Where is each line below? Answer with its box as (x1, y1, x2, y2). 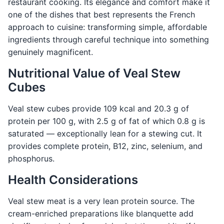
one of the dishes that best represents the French (8, 9, 195, 20)
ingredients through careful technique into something (8, 34, 209, 45)
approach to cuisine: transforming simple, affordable (8, 22, 207, 32)
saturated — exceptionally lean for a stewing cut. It (8, 128, 202, 139)
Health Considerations (8, 172, 138, 187)
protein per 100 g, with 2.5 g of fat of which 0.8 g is (8, 116, 205, 126)
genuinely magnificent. (8, 47, 93, 57)
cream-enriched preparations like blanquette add (8, 208, 193, 219)
